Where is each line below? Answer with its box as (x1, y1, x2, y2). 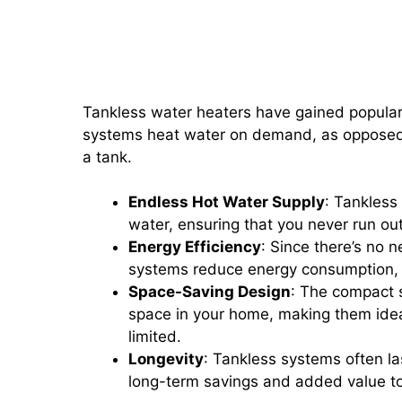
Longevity (128, 350, 204, 368)
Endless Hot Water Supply (128, 193, 325, 211)
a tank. (83, 147, 136, 166)
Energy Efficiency (128, 238, 261, 256)
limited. (128, 328, 181, 345)
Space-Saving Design (128, 283, 291, 301)
